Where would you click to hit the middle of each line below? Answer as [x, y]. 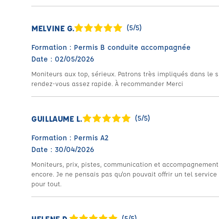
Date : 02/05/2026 [63, 59]
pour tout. [46, 184]
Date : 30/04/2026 [63, 149]
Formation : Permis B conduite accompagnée [111, 47]
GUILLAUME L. [57, 118]
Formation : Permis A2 [70, 138]
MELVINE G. [53, 28]
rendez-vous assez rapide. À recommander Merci [107, 83]
